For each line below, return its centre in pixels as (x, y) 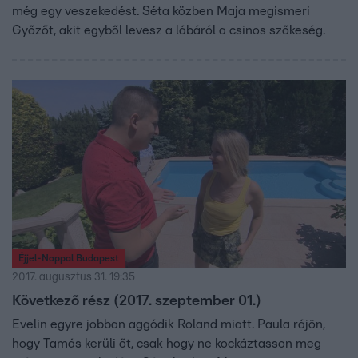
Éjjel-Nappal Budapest (69, 258)
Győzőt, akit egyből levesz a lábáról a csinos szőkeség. (169, 30)
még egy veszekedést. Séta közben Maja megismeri (161, 11)
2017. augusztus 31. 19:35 (74, 277)
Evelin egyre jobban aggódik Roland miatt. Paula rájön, (169, 324)
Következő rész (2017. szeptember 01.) (137, 301)
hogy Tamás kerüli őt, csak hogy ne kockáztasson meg (167, 343)
